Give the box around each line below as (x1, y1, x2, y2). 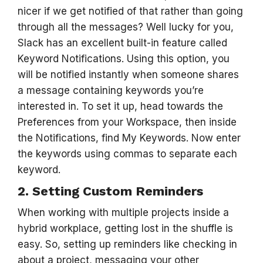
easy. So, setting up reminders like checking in (18, 238, 237, 250)
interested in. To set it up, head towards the (18, 100, 223, 112)
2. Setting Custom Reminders (18, 184, 203, 198)
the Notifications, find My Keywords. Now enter (18, 132, 241, 144)
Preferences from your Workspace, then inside (18, 116, 237, 128)
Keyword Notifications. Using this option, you (18, 53, 230, 65)
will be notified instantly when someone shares (18, 69, 239, 80)
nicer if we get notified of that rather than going (18, 5, 243, 17)
